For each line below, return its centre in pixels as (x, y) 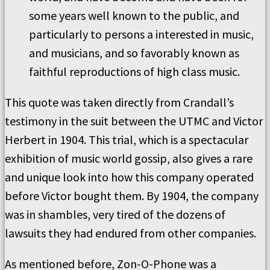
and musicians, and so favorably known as (134, 53)
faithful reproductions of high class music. (134, 71)
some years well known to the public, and (134, 15)
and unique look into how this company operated (129, 177)
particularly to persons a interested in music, (141, 34)
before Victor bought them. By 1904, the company (132, 196)
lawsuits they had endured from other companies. (130, 233)
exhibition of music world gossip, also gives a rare (129, 158)
